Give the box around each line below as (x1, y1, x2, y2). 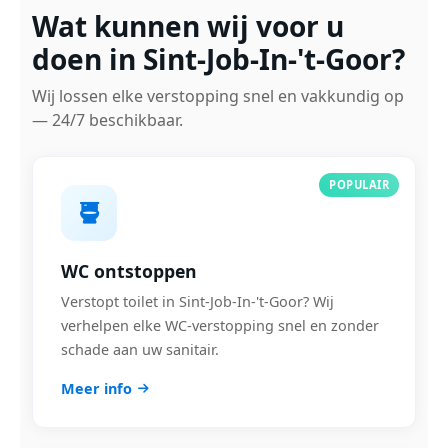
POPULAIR (329, 177, 389, 192)
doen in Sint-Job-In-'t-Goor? (32, 40, 405, 78)
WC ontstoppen (61, 259, 197, 283)
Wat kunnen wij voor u (32, 7, 344, 45)
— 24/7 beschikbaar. (32, 109, 183, 131)
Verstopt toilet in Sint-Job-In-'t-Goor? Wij (61, 292, 334, 311)
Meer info (61, 379, 132, 398)
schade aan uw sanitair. (61, 340, 219, 359)
